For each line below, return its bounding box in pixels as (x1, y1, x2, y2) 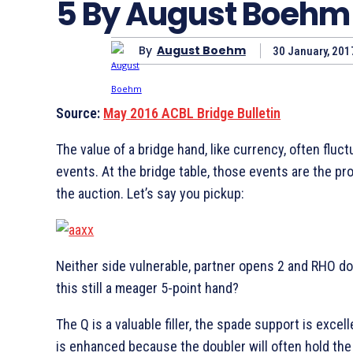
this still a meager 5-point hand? (56, 279, 240, 296)
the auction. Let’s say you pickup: (56, 184, 245, 202)
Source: (56, 104, 104, 121)
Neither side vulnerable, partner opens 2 (56, 257, 285, 274)
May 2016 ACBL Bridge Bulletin (103, 104, 281, 121)
